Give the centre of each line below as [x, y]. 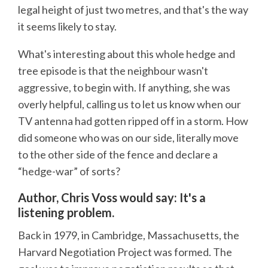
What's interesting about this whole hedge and [127, 54]
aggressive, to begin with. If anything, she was [124, 87]
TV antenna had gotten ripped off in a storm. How [133, 121]
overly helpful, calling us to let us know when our [130, 104]
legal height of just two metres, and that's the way [133, 9]
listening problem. [66, 212]
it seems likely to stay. [67, 26]
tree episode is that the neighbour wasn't [113, 70]
